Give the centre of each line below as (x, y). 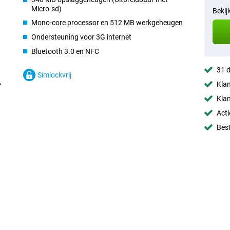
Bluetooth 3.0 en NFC (65, 51)
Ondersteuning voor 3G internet (82, 37)
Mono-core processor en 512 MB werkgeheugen (107, 23)
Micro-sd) (47, 9)
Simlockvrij (55, 75)
